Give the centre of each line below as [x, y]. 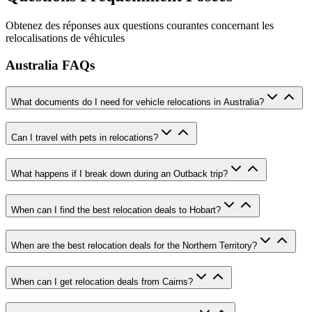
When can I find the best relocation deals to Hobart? [116, 210]
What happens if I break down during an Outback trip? [119, 174]
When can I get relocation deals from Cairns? [102, 282]
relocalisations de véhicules [65, 38]
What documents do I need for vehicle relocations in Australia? [138, 102]
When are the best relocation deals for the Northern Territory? [134, 246]
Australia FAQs [50, 65]
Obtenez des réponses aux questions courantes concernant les [140, 26]
